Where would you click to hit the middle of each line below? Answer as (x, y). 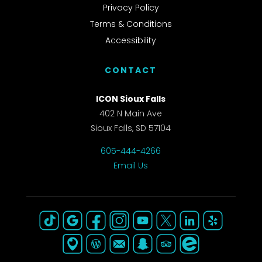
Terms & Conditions (131, 24)
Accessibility (131, 41)
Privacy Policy (131, 8)
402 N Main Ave (131, 114)
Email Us (131, 166)
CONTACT (131, 70)
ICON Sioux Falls (131, 99)
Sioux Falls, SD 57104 (131, 128)
